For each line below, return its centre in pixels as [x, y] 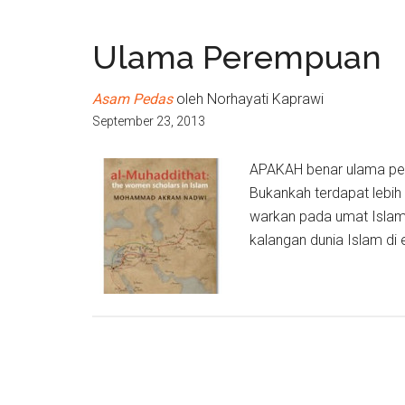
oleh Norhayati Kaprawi [248, 99]
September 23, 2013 [149, 121]
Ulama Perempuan [237, 57]
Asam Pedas [132, 99]
